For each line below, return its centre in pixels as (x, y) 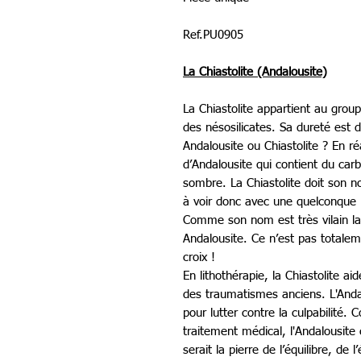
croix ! (199, 258)
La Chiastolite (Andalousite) (255, 73)
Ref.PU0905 (213, 35)
